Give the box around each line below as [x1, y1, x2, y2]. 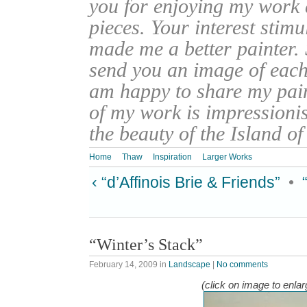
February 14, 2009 [89, 260, 158, 270]
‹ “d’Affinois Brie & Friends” [92, 173, 280, 192]
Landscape [169, 260, 210, 270]
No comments [217, 260, 268, 270]
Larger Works [202, 152, 252, 162]
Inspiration [153, 152, 192, 162]
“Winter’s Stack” [89, 234, 203, 254]
